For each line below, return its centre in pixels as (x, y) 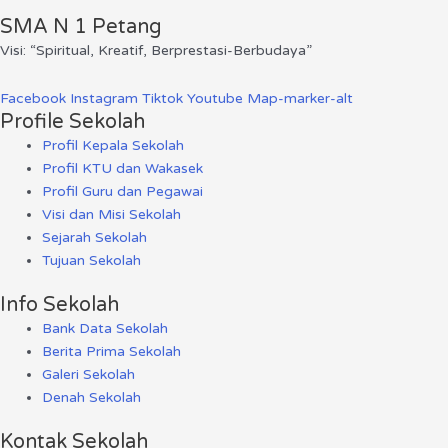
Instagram (104, 98)
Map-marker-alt (300, 98)
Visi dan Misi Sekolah (111, 214)
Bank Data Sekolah (105, 328)
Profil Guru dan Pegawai (122, 191)
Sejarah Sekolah (94, 237)
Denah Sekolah (91, 397)
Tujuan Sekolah (91, 260)
